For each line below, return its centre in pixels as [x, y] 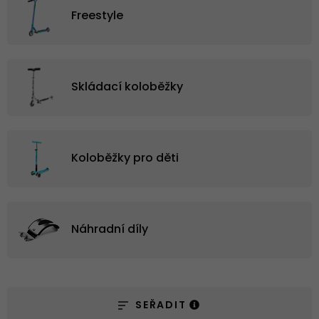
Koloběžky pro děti [125, 158]
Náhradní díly [110, 230]
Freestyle [97, 16]
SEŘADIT [162, 305]
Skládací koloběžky [127, 87]
